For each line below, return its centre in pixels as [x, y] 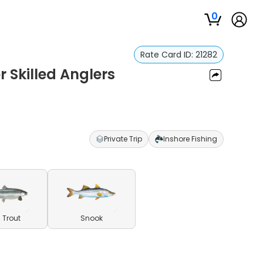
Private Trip [123, 139]
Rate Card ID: [168, 55]
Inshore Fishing [190, 139]
